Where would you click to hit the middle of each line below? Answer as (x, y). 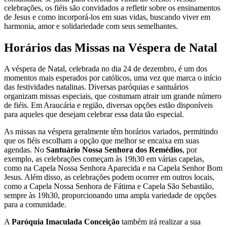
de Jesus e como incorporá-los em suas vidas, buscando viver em (107, 17)
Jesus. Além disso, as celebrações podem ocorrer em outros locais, (109, 177)
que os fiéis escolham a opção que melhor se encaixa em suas (102, 141)
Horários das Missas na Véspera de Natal (111, 47)
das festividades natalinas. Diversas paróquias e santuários (96, 87)
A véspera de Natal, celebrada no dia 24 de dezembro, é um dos (106, 69)
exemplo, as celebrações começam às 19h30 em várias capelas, (104, 159)
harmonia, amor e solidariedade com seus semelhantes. (91, 26)
